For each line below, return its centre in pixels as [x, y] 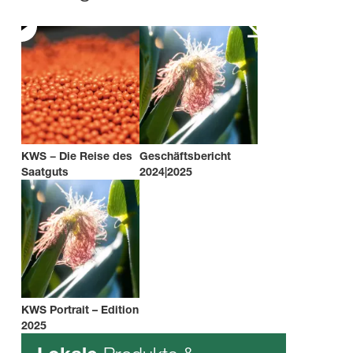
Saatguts [45, 171]
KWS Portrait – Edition [80, 309]
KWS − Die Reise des [77, 156]
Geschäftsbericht [185, 156]
